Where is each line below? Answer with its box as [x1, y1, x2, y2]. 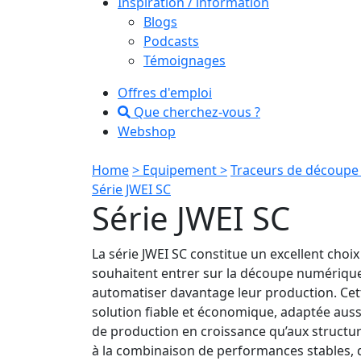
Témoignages [143, 51, 226, 69]
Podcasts [143, 31, 199, 50]
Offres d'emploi [118, 83, 212, 102]
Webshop [118, 122, 176, 140]
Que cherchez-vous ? [131, 102, 260, 121]
